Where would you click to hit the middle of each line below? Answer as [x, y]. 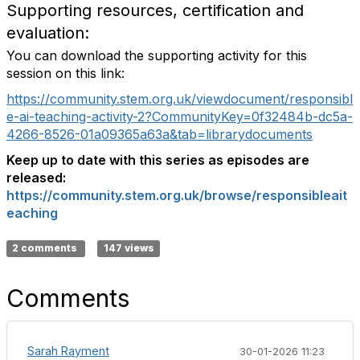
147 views [129, 248]
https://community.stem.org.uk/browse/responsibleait [177, 195]
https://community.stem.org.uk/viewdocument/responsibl [180, 99]
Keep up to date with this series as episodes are [158, 160]
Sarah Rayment [68, 351]
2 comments [46, 248]
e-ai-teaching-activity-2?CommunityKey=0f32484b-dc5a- [180, 117]
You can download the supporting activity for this [157, 55]
